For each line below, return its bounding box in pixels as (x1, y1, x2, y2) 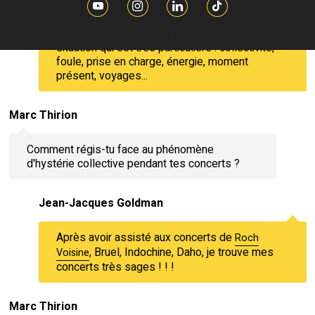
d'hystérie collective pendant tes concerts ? (26, 155, 240, 172)
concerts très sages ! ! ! (56, 258, 174, 276)
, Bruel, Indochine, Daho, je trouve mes (89, 243, 274, 261)
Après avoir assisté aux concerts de (56, 229, 235, 246)
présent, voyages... (56, 67, 148, 84)
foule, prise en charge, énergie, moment (56, 53, 248, 70)
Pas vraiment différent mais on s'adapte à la (56, 25, 270, 42)
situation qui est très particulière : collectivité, (56, 39, 274, 56)
